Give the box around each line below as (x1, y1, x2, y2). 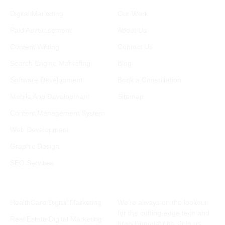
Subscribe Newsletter (118, 187, 209, 198)
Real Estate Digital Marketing (10, 214, 102, 223)
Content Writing (10, 42, 59, 51)
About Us (118, 26, 147, 34)
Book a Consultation (118, 75, 181, 84)
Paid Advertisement (10, 26, 71, 34)
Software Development (10, 75, 82, 84)
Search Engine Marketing (10, 59, 90, 67)
